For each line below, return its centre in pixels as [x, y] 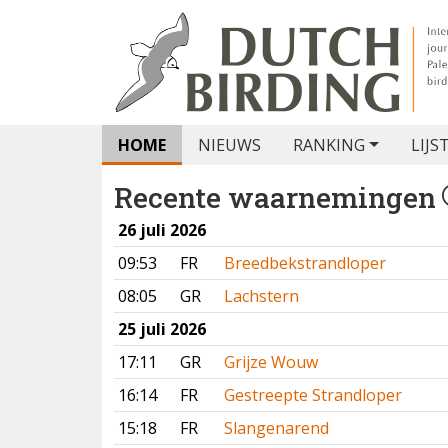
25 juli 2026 [162, 329]
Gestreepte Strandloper [313, 395]
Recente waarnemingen [275, 197]
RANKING [329, 145]
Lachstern [261, 296]
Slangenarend [276, 428]
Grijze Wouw [271, 362]
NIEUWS [229, 145]
